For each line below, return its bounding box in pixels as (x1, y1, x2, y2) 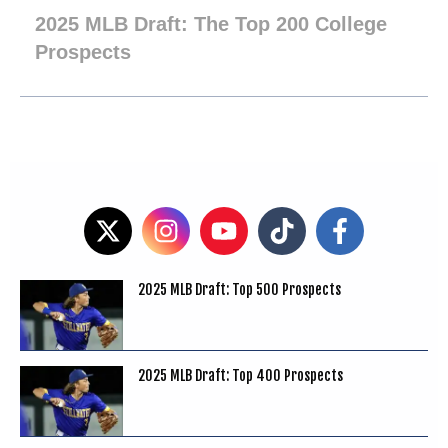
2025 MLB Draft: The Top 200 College (35, 13, 387, 35)
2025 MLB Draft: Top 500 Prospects (138, 280, 342, 298)
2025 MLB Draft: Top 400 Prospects (138, 366, 344, 384)
